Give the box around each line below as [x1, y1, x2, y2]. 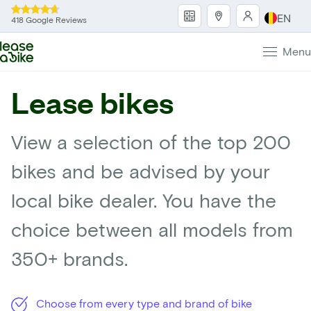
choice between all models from [11, 217, 293, 241]
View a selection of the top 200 [11, 129, 291, 153]
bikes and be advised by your [11, 158, 270, 183]
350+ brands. [11, 246, 128, 270]
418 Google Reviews [11, 15, 87, 24]
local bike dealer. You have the [11, 187, 276, 212]
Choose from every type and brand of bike [33, 296, 252, 310]
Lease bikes [11, 82, 174, 121]
